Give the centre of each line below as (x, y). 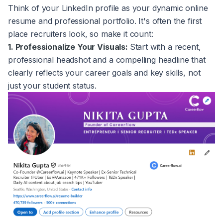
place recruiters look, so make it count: (81, 34)
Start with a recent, (165, 47)
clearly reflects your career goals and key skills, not (104, 73)
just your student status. (52, 86)
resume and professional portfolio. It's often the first (105, 21)
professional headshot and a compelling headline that (107, 60)
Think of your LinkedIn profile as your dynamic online (108, 8)
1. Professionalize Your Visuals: (69, 47)
